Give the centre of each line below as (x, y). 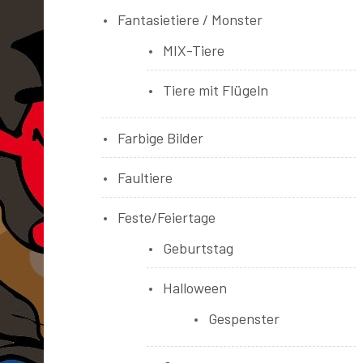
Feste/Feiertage (166, 217)
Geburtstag (198, 248)
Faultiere (145, 177)
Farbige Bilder (160, 138)
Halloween (194, 288)
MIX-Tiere (193, 50)
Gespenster (243, 318)
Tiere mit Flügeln (215, 90)
